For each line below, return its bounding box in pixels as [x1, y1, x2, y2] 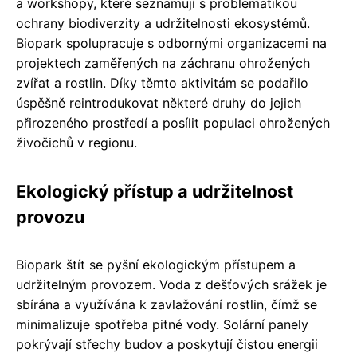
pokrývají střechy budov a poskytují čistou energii [16, 335, 318, 352]
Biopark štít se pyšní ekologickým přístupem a [16, 256, 296, 273]
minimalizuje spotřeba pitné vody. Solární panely [16, 316, 308, 332]
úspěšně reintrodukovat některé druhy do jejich [16, 94, 301, 111]
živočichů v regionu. [16, 134, 137, 151]
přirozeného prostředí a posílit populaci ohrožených [16, 114, 330, 131]
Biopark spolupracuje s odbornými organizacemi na [16, 34, 327, 51]
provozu [16, 206, 84, 227]
